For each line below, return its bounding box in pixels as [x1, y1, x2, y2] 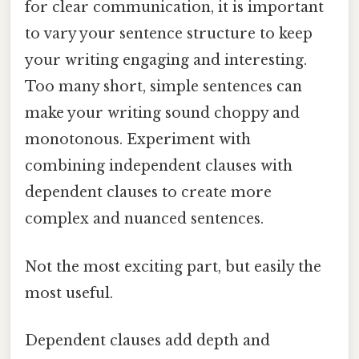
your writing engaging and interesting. [25, 51, 307, 70]
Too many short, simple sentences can [25, 78, 302, 96]
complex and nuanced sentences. [25, 210, 264, 228]
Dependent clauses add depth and [25, 331, 270, 349]
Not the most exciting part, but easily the [25, 257, 321, 276]
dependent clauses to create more [25, 184, 272, 202]
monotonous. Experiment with [25, 131, 251, 149]
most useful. [25, 284, 113, 302]
